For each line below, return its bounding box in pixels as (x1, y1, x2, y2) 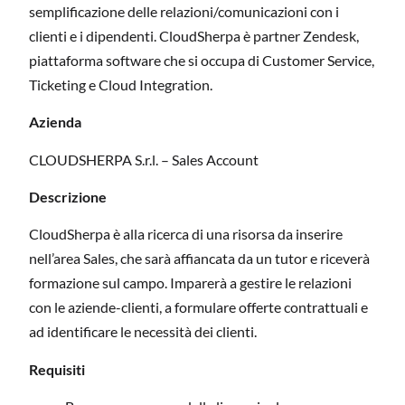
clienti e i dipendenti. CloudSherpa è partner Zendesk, (29, 26, 359, 44)
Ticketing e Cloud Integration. (29, 75, 212, 93)
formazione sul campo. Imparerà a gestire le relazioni (29, 274, 352, 292)
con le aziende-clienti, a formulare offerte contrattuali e (29, 298, 368, 316)
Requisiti (29, 360, 85, 378)
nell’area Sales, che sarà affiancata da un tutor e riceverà (29, 250, 370, 268)
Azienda (29, 113, 81, 131)
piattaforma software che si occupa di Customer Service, (29, 51, 374, 69)
